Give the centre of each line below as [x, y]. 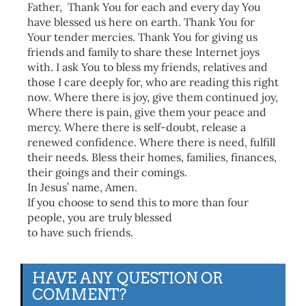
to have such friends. [80, 232]
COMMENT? [79, 294]
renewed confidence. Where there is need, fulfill [151, 142]
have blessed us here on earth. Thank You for [141, 22]
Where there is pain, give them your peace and [147, 112]
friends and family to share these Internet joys [143, 52]
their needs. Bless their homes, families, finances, [152, 157]
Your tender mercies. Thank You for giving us [142, 37]
